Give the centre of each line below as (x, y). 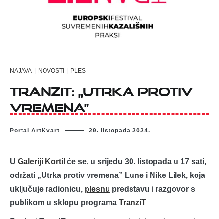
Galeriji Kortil (41, 162)
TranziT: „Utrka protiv (101, 89)
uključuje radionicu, (47, 189)
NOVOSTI (51, 71)
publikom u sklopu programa (64, 203)
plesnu (97, 189)
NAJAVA (21, 71)
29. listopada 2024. (120, 131)
